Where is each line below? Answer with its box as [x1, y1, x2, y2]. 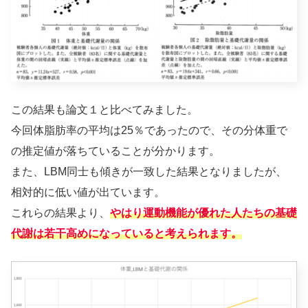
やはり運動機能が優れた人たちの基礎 [110, 206, 297, 219]
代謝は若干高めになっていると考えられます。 [11, 227, 242, 239]
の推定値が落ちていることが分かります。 [11, 144, 220, 157]
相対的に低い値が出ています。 [11, 186, 165, 198]
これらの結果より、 [11, 206, 110, 219]
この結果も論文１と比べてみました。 [11, 103, 198, 115]
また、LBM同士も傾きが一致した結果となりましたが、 [11, 165, 287, 177]
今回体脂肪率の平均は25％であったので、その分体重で [11, 124, 287, 136]
